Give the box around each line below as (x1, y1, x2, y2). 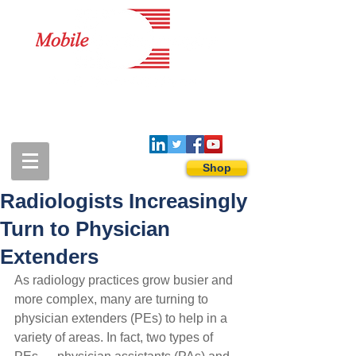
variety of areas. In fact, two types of (14, 330, 216, 344)
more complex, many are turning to (14, 292, 211, 306)
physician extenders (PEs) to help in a (14, 311, 230, 325)
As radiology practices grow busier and (14, 273, 236, 287)
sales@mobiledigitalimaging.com (95, 115, 246, 128)
